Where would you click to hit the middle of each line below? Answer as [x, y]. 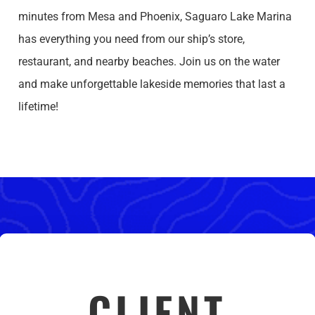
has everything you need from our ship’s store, [131, 39]
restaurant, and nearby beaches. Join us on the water [149, 61]
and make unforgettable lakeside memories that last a [152, 84]
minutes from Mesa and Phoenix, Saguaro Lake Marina [155, 16]
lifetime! [38, 106]
